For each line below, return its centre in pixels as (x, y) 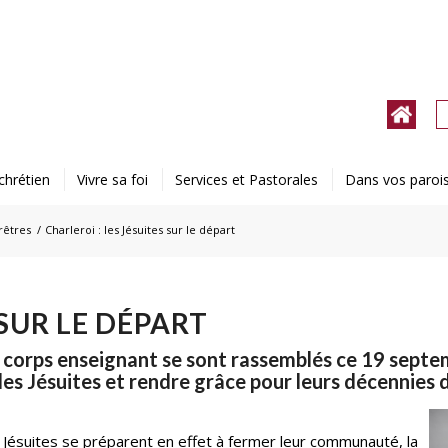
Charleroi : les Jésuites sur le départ (140, 229)
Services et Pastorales (246, 179)
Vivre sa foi (112, 179)
